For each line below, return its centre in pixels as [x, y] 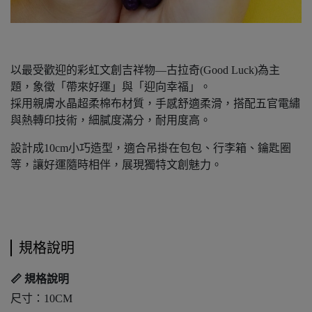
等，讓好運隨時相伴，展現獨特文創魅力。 [116, 164]
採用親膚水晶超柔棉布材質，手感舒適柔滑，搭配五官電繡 [155, 103]
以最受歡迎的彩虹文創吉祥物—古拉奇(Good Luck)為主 [145, 70]
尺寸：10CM [41, 298]
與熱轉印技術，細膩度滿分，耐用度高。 [111, 120]
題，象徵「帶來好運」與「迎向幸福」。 [111, 86]
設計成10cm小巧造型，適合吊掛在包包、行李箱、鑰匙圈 [151, 148]
